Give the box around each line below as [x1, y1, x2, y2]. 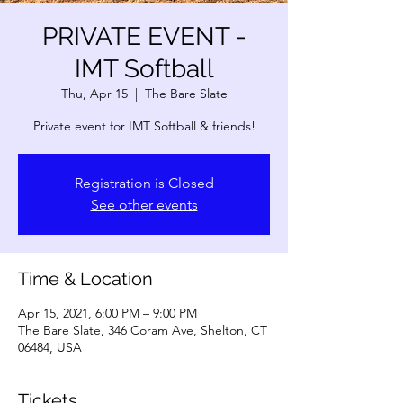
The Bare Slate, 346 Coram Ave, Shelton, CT [18, 322, 267, 338]
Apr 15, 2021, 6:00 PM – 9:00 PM [18, 305, 197, 321]
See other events [90, 196, 198, 213]
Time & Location [18, 268, 153, 290]
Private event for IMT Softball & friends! [32, 118, 255, 134]
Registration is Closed [74, 175, 214, 192]
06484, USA [18, 339, 82, 355]
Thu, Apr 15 [60, 85, 128, 102]
